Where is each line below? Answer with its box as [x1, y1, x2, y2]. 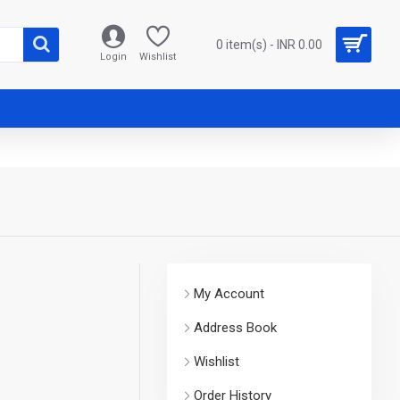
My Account [194, 286, 264, 302]
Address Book [194, 320, 277, 336]
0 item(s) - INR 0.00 [216, 37, 322, 52]
